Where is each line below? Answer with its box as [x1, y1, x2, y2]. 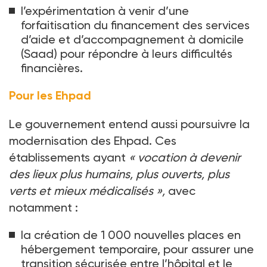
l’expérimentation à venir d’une [21, 4, 189, 18]
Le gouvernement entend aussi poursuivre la [9, 117, 250, 132]
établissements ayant [9, 150, 129, 165]
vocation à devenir [138, 150, 241, 165]
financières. [21, 61, 83, 76]
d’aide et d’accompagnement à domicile [21, 32, 244, 47]
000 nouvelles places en [108, 228, 241, 243]
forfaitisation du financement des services [21, 18, 250, 33]
